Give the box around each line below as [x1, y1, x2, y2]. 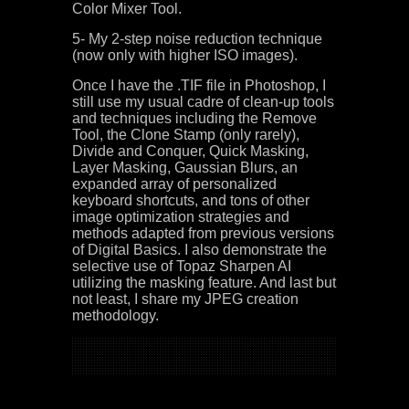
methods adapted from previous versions [72, 225, 334, 241]
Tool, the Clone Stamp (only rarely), [72, 127, 299, 142]
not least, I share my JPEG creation [72, 291, 299, 307]
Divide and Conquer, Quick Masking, [72, 143, 309, 159]
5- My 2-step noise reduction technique [72, 31, 322, 47]
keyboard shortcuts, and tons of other [72, 193, 309, 208]
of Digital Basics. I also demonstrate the [72, 242, 327, 257]
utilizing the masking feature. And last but [72, 275, 336, 290]
